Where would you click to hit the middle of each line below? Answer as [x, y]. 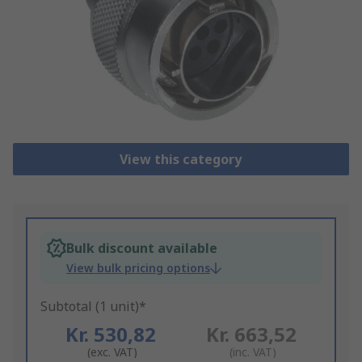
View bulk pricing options [138, 268]
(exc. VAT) [112, 352]
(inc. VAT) [253, 352]
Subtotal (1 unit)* [93, 307]
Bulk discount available [142, 248]
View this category [181, 160]
